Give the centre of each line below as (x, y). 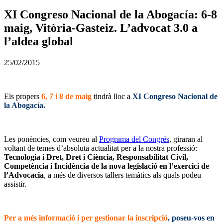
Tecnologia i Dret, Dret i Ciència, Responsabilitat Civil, (96, 157)
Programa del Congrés (134, 139)
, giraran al (186, 139)
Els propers (23, 96)
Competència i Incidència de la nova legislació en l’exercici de (107, 166)
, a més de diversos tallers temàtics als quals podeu (122, 175)
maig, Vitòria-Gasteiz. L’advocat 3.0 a (101, 28)
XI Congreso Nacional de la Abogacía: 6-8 (111, 14)
